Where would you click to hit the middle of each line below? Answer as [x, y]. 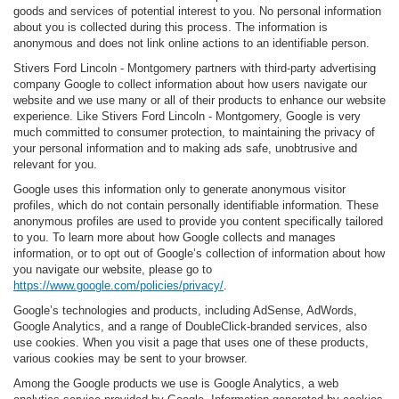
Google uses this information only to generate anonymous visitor [179, 190]
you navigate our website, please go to [113, 270]
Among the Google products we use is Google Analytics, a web [176, 384]
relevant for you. [55, 165]
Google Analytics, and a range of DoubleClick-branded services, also [190, 327]
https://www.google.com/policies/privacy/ [118, 286]
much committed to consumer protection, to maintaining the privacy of [194, 133]
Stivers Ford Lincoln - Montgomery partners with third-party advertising [195, 69]
